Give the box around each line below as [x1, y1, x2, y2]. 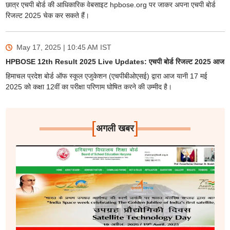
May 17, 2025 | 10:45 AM [16, 43, 98, 52]
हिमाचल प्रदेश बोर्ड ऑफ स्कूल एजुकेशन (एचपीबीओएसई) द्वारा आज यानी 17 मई [5, 72, 207, 81]
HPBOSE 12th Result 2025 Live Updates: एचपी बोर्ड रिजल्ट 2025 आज [5, 57, 224, 66]
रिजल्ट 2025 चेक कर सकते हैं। [5, 11, 89, 20]
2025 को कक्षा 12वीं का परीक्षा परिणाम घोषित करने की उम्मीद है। [5, 83, 172, 91]
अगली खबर [95, 123, 134, 134]
